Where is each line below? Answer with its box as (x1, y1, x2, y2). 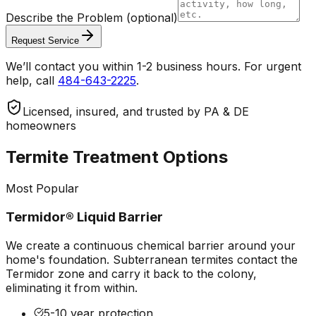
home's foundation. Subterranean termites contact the (6, 252, 298, 267)
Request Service (11, 35, 79, 47)
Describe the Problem (6, 11, 126, 25)
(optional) (126, 11, 178, 25)
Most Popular (6, 181, 79, 196)
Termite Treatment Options (6, 147, 228, 168)
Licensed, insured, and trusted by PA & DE (23, 104, 249, 119)
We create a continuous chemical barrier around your (6, 238, 296, 253)
